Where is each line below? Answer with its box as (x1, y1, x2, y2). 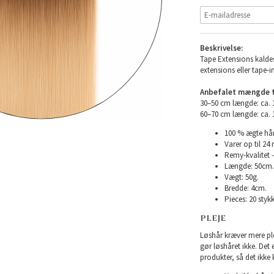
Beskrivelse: (199, 42, 243, 53)
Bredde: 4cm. (224, 182, 267, 193)
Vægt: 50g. (224, 171, 259, 182)
